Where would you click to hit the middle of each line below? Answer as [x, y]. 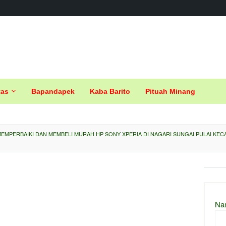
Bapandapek [53, 91]
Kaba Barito [110, 91]
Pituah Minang [170, 91]
